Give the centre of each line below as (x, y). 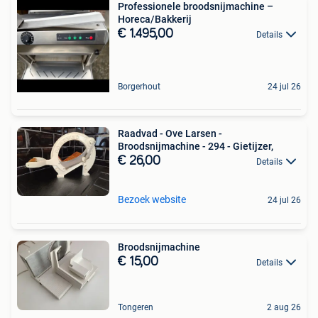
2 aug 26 (284, 307)
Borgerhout (139, 86)
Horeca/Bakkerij (155, 19)
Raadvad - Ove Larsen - (170, 133)
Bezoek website (152, 199)
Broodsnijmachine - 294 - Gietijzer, (196, 146)
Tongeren (136, 307)
